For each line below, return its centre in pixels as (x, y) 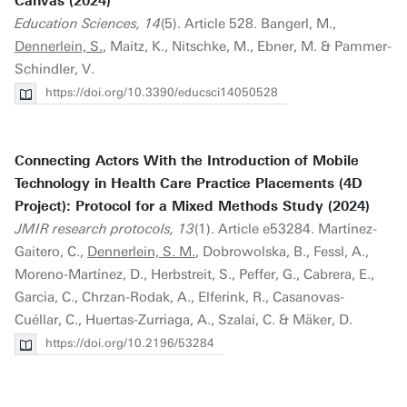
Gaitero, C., (51, 252)
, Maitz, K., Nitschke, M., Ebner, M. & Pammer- (247, 46)
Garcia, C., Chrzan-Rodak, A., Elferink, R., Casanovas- (179, 297)
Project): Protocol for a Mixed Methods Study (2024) (192, 206)
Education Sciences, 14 (88, 24)
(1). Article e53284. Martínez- (286, 229)
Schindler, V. (55, 69)
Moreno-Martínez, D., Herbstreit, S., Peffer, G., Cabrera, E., (194, 274)
